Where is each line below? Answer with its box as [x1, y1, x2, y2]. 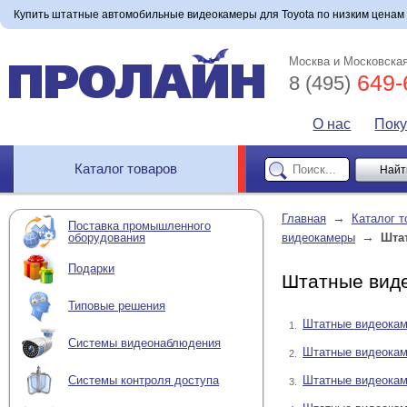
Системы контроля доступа [68, 373, 219, 388]
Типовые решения [68, 299, 165, 313]
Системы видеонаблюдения [68, 336, 221, 351]
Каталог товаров [74, 161, 178, 176]
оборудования [68, 230, 145, 244]
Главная [282, 212, 326, 225]
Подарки [68, 262, 114, 276]
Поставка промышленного [68, 218, 211, 233]
